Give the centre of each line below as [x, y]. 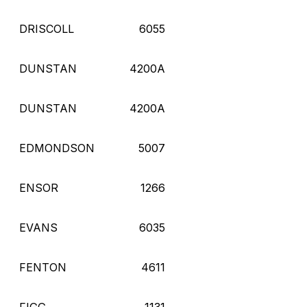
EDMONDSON [57, 148]
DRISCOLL [47, 28]
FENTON [43, 267]
